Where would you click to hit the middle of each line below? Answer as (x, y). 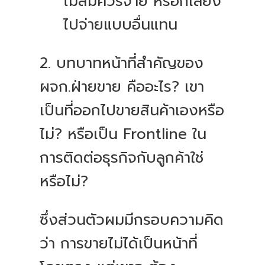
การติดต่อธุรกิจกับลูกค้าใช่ (122, 158)
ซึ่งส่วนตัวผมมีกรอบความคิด (132, 220)
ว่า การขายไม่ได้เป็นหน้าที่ (119, 244)
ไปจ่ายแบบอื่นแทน (123, 25)
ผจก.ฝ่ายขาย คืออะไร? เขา (122, 87)
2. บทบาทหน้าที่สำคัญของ (122, 64)
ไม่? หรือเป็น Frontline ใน (123, 135)
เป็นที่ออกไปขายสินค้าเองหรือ (132, 111)
